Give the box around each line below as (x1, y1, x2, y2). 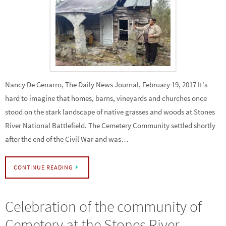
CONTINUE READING (14, 163, 73, 172)
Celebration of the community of (5, 197, 202, 216)
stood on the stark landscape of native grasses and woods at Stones (5, 107, 215, 117)
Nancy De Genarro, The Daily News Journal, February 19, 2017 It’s (5, 80, 207, 90)
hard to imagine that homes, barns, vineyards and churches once (5, 93, 207, 103)
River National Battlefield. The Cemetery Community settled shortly (5, 121, 215, 131)
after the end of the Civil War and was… (5, 134, 129, 144)
